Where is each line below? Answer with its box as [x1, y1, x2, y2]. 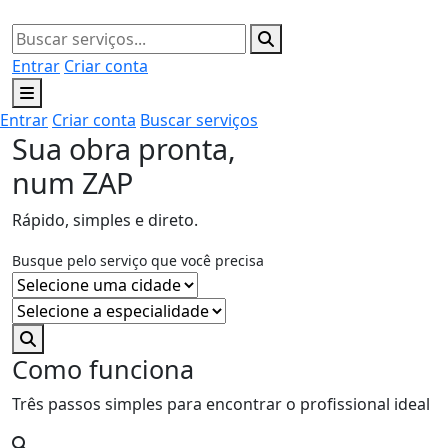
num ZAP [12, 163, 133, 202]
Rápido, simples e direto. [12, 209, 198, 231]
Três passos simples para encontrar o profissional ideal [12, 393, 430, 415]
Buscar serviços [140, 109, 258, 131]
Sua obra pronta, [12, 129, 236, 168]
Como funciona [12, 352, 194, 386]
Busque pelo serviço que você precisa [12, 251, 264, 270]
